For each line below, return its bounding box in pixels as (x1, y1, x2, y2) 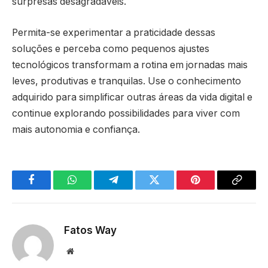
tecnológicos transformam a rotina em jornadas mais (12, 59, 248, 71)
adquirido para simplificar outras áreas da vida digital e (12, 91, 252, 103)
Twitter (153, 183, 185, 194)
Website (73, 246, 100, 255)
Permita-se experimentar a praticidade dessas (12, 26, 215, 38)
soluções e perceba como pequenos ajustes (12, 42, 209, 54)
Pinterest (194, 183, 233, 194)
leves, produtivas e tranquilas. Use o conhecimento (12, 75, 241, 87)
